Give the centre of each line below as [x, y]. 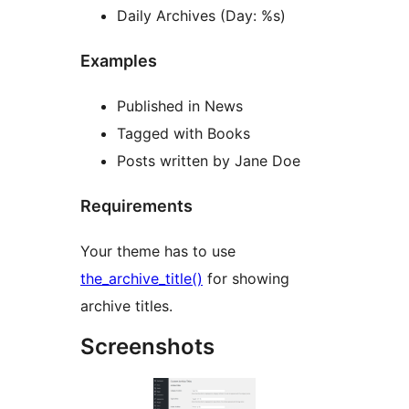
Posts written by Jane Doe [209, 161]
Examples [119, 61]
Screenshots [147, 346]
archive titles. [126, 305]
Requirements [136, 206]
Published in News [180, 106]
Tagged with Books [184, 134]
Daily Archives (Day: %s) [201, 16]
